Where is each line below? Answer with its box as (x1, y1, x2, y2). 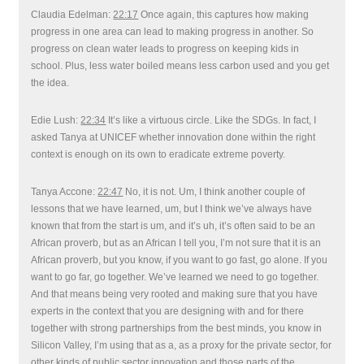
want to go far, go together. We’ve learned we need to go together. (31, 271, 319, 283)
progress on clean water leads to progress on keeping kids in (31, 43, 300, 54)
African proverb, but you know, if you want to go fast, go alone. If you (31, 254, 328, 266)
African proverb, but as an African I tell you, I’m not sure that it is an (31, 237, 322, 249)
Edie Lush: (31, 115, 81, 126)
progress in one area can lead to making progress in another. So (31, 26, 314, 37)
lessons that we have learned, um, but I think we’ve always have (31, 203, 313, 214)
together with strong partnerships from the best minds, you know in (31, 323, 323, 334)
